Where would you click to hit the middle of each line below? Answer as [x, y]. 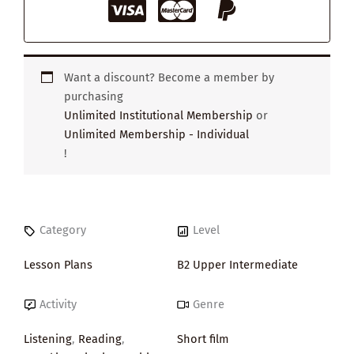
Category [62, 230]
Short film [203, 339]
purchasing [94, 97]
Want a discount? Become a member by [169, 78]
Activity [58, 304]
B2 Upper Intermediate [237, 265]
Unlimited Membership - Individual [157, 135]
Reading [100, 339]
